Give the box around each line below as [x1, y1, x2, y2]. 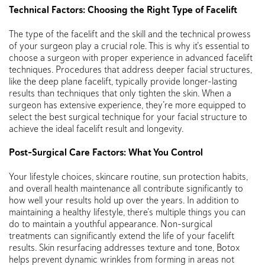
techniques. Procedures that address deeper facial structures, [9, 63, 252, 75]
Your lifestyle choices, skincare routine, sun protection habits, [9, 170, 248, 182]
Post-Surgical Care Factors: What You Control [9, 146, 203, 159]
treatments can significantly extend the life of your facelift [9, 229, 234, 241]
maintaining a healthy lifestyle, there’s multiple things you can [9, 205, 245, 218]
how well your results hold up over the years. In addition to [9, 193, 239, 206]
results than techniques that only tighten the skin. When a [9, 86, 231, 99]
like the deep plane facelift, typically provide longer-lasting [9, 75, 237, 87]
